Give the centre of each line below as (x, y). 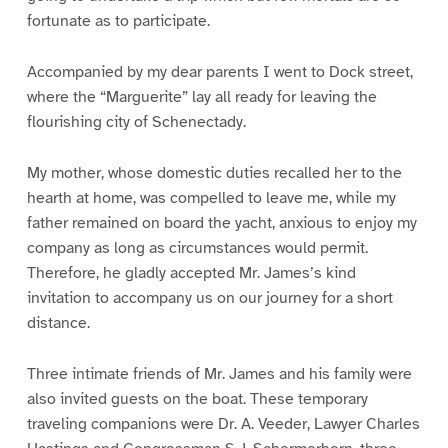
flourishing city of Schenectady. (136, 122)
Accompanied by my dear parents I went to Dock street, (219, 72)
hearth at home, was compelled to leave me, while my (211, 198)
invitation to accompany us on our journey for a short (209, 298)
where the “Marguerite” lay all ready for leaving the (201, 97)
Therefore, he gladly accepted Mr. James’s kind (191, 273)
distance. (58, 323)
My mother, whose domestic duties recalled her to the (214, 173)
